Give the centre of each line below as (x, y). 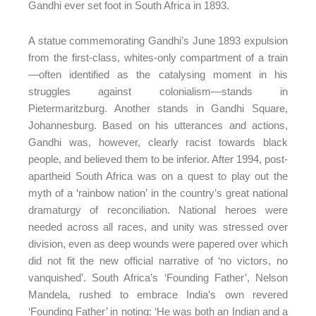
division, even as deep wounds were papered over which (158, 243)
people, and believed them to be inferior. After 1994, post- (158, 159)
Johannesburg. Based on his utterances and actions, (158, 125)
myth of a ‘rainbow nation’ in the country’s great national (158, 193)
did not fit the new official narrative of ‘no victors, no (158, 260)
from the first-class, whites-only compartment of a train (158, 57)
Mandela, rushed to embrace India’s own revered (158, 294)
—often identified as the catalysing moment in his (158, 74)
